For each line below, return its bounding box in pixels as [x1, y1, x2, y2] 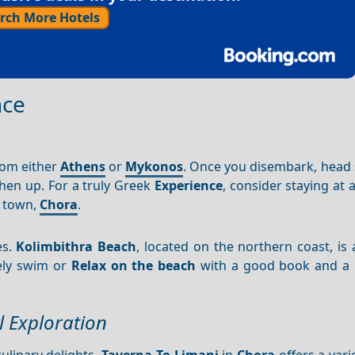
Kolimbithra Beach [16, 237, 137, 255]
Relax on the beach [71, 256, 197, 274]
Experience [154, 177, 223, 195]
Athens [60, 158, 106, 176]
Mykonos [125, 158, 184, 176]
